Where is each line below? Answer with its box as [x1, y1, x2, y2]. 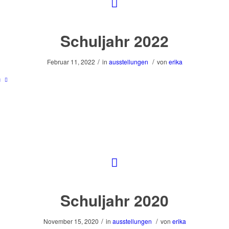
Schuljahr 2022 [60, 30, 169, 52]
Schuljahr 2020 [60, 189, 169, 211]
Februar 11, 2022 [47, 57, 95, 66]
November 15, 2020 [43, 216, 99, 225]
